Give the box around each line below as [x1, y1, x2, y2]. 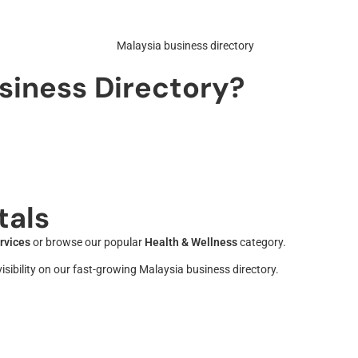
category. [237, 235, 286, 249]
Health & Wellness [145, 235, 237, 249]
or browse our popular [30, 235, 145, 249]
